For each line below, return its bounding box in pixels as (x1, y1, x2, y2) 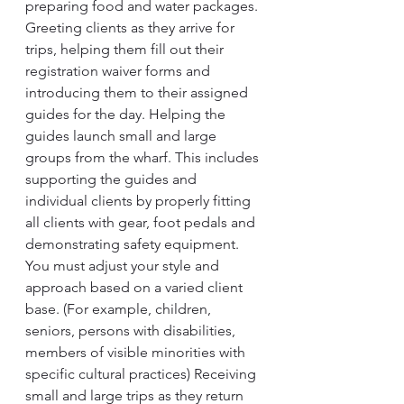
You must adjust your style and (25, 257, 223, 274)
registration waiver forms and (25, 62, 214, 79)
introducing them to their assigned (25, 84, 252, 101)
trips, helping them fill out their (25, 41, 227, 58)
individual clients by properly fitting (25, 192, 254, 209)
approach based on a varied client (25, 279, 246, 296)
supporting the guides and (25, 170, 200, 188)
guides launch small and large (25, 127, 220, 144)
